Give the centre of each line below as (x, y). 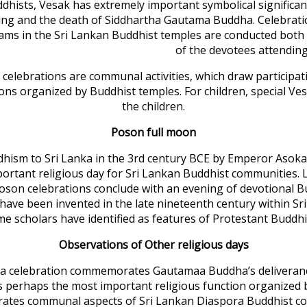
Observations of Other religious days (153, 244)
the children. (153, 106)
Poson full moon (153, 132)
